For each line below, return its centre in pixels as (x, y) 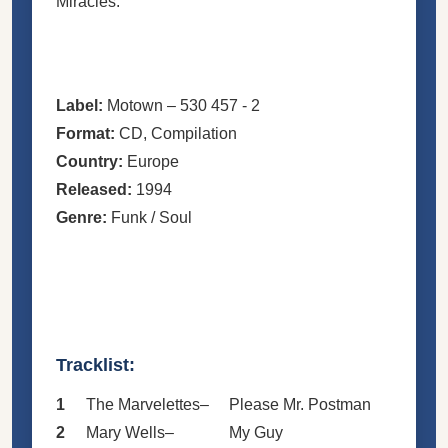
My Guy (256, 432)
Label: (79, 105)
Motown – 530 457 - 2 (181, 105)
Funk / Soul (149, 217)
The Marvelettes (143, 404)
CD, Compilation (176, 133)
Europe (151, 161)
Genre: (81, 217)
